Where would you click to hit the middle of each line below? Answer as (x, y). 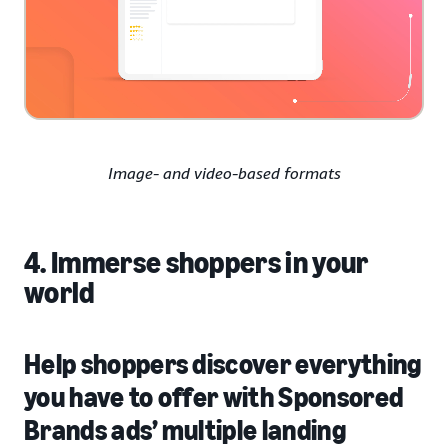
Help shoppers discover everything (223, 365)
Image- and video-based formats (224, 173)
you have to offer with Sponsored (214, 398)
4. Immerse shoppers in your (196, 263)
